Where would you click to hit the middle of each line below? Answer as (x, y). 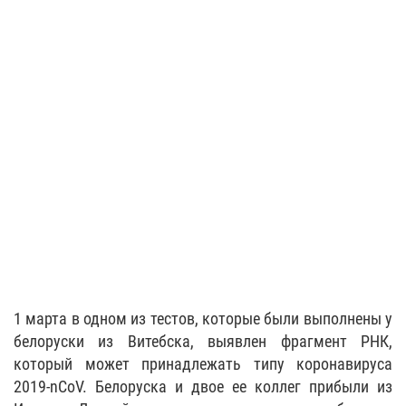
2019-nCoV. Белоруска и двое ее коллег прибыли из (203, 386)
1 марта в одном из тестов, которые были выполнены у (203, 318)
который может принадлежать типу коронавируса (203, 363)
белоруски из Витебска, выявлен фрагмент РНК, (203, 341)
